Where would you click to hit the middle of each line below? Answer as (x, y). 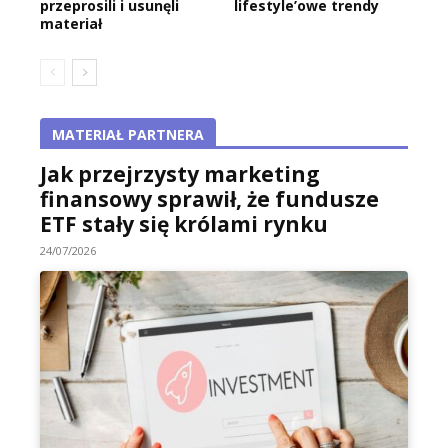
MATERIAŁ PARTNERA (128, 135)
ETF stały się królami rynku (184, 224)
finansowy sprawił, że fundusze (209, 199)
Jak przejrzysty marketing (180, 174)
